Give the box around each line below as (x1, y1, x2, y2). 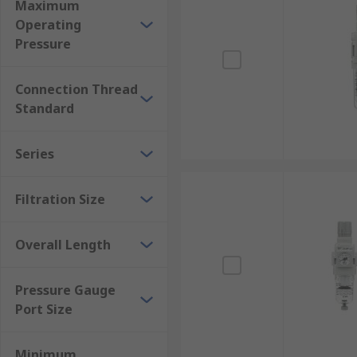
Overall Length (15, 236, 111, 253)
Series (15, 145, 54, 163)
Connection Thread (15, 80, 138, 98)
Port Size (15, 300, 73, 318)
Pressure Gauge (15, 281, 116, 299)
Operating (15, 16, 81, 33)
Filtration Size (15, 190, 105, 208)
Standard (15, 100, 74, 117)
